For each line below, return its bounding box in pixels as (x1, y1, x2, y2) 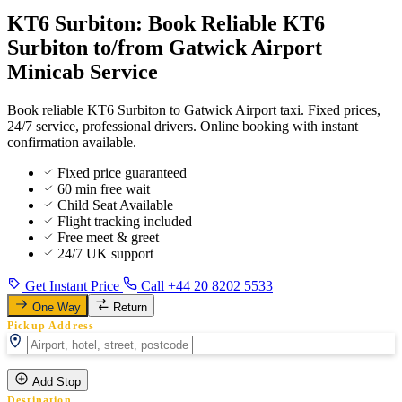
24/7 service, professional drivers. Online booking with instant (7, 118, 358, 134)
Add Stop (32, 374, 81, 389)
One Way (32, 300, 81, 314)
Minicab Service (7, 59, 158, 83)
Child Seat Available (57, 197, 173, 213)
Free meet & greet (57, 229, 159, 245)
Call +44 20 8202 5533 (137, 277, 273, 293)
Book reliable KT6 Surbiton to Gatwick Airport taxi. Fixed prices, (7, 101, 380, 118)
